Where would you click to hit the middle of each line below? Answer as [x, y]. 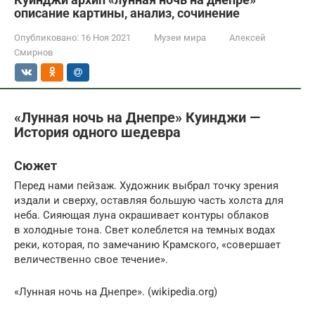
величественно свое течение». [91, 259]
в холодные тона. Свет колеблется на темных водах [144, 230]
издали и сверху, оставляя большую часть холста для [149, 200]
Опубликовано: [46, 38]
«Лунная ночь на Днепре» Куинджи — [137, 118]
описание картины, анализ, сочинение [127, 13]
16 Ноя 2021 [106, 38]
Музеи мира [180, 38]
